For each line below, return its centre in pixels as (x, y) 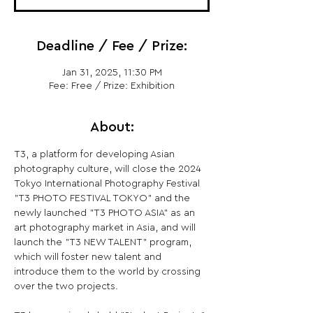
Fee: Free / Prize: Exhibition (112, 86)
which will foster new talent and (89, 257)
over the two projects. (66, 286)
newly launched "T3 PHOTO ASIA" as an (106, 213)
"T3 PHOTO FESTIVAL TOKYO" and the (103, 198)
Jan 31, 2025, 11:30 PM (112, 73)
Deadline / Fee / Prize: (112, 46)
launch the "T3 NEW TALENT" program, (104, 242)
